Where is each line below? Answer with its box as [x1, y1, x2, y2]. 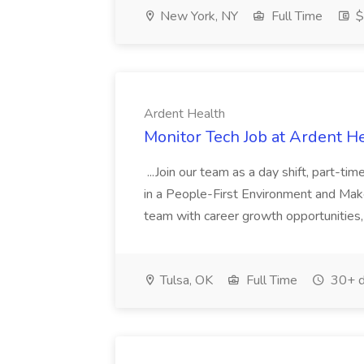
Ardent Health [144, 105, 225, 123]
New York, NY [157, 7, 238, 25]
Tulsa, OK [157, 271, 213, 289]
